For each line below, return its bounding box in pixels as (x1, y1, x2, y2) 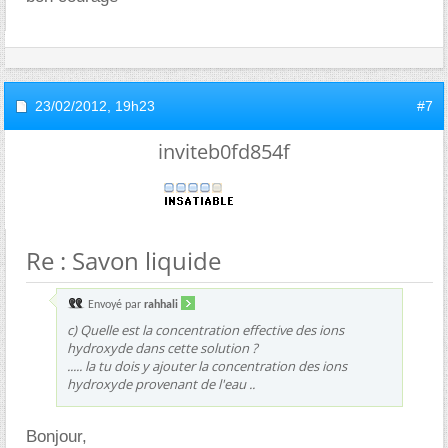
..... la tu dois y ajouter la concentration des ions (67, 356, 347, 375)
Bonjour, (26, 426, 87, 446)
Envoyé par (85, 298, 144, 311)
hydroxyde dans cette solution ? (67, 338, 258, 357)
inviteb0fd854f (158, 137, 290, 165)
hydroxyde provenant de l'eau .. (67, 374, 255, 393)
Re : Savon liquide (26, 243, 221, 277)
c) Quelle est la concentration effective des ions (67, 320, 344, 339)
